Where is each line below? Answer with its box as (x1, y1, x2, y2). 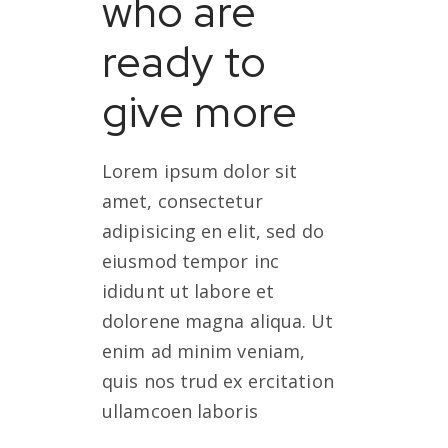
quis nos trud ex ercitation (102, 369, 334, 393)
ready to (102, 33, 267, 90)
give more (102, 83, 298, 140)
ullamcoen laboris (102, 399, 258, 423)
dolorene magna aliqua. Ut (102, 309, 334, 333)
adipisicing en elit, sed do (102, 219, 324, 243)
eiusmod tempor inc (102, 249, 279, 273)
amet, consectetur (102, 189, 263, 213)
